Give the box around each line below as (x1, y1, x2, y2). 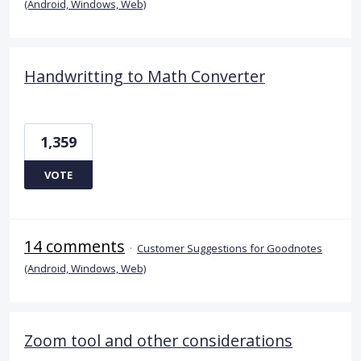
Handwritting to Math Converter (24, 64, 265, 87)
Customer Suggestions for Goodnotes (137, 240, 322, 255)
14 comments (24, 234, 125, 257)
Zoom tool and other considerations (24, 329, 293, 351)
